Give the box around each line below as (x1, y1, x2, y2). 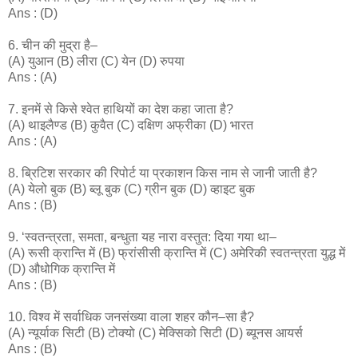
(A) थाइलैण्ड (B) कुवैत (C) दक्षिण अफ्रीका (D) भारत (8, 117, 253, 132)
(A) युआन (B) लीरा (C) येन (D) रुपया (8, 54, 185, 68)
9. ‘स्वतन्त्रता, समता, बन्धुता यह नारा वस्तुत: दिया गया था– (8, 229, 276, 244)
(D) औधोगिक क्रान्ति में (8, 261, 115, 276)
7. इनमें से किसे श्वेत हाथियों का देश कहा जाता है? (8, 101, 233, 116)
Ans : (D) (8, 6, 58, 20)
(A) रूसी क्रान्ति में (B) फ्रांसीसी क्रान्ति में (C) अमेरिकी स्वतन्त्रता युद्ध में (8, 245, 345, 260)
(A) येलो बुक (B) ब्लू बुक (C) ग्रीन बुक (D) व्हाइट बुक (8, 181, 255, 196)
